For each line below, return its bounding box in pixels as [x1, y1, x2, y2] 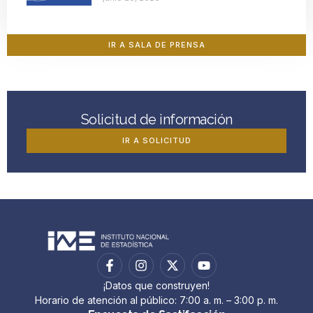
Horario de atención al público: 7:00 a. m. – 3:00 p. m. [35, 294, 278, 307]
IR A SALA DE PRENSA [108, 40, 205, 50]
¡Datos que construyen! [103, 279, 210, 292]
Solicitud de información [80, 111, 233, 129]
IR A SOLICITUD [122, 136, 191, 146]
